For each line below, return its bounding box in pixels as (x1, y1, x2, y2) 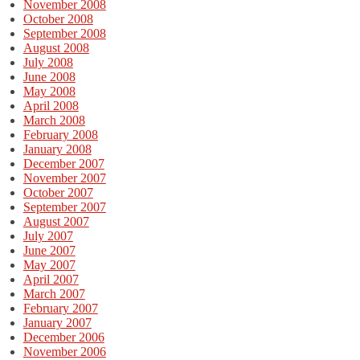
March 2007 (22, 286, 85, 301)
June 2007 (22, 243, 76, 257)
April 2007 (22, 272, 79, 286)
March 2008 (22, 112, 85, 127)
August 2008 (22, 40, 89, 55)
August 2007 (22, 214, 89, 228)
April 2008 (22, 98, 79, 112)
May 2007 (22, 257, 76, 272)
